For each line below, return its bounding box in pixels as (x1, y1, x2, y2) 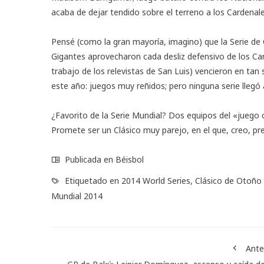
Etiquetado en (62, 174, 121, 186)
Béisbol (115, 153, 144, 165)
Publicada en (62, 153, 115, 165)
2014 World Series (121, 174, 190, 186)
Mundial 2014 (51, 190, 103, 202)
